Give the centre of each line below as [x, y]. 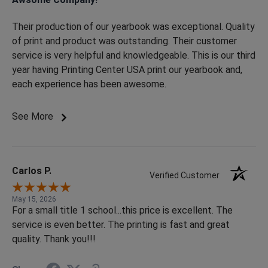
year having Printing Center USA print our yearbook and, [127, 70]
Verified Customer [188, 176]
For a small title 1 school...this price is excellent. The [122, 211]
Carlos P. [32, 171]
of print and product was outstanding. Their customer [124, 41]
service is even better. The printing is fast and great [121, 225]
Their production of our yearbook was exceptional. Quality [133, 27]
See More [34, 117]
